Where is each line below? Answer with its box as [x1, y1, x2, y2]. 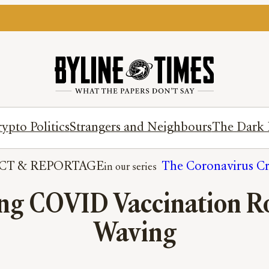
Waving [92, 220, 177, 249]
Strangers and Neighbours [69, 122, 212, 134]
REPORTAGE [29, 161, 104, 173]
